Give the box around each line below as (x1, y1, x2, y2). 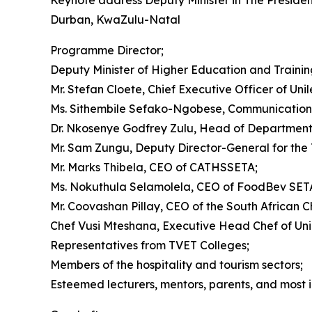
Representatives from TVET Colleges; (50, 238, 249, 252)
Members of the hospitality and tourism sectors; (50, 258, 303, 272)
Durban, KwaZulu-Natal (50, 13, 180, 26)
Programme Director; (50, 43, 164, 57)
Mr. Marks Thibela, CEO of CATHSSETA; (50, 160, 258, 174)
